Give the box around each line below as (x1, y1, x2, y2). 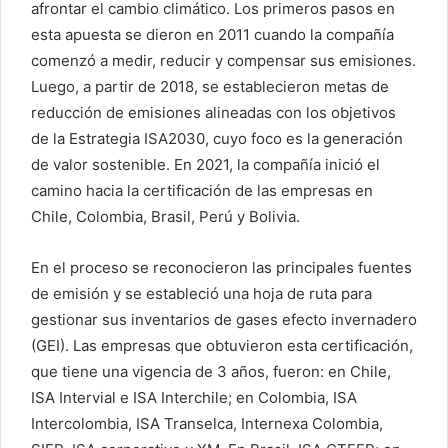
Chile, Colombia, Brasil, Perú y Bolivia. (31, 207, 300, 227)
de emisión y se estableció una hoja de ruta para (31, 284, 372, 304)
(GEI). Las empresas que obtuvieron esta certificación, (31, 336, 413, 356)
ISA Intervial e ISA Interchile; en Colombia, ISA (31, 388, 357, 408)
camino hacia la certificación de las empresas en (31, 181, 373, 201)
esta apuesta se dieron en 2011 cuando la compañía (31, 25, 394, 45)
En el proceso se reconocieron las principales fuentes (31, 258, 412, 278)
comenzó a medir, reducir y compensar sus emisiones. (31, 51, 416, 71)
